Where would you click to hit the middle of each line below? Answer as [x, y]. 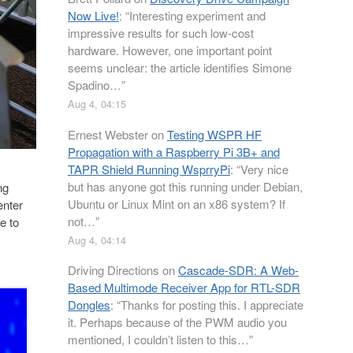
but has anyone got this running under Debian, [185, 186]
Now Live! [93, 15]
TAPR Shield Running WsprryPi [149, 169]
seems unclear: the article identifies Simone [180, 67]
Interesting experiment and [197, 15]
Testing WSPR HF [214, 134]
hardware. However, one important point [170, 50]
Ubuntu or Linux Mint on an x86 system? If [176, 203]
